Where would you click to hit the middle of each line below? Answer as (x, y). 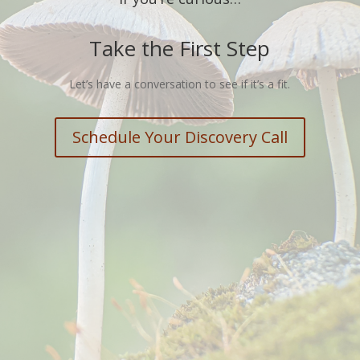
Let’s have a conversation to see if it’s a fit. (180, 84)
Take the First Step (180, 49)
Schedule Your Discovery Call (180, 137)
